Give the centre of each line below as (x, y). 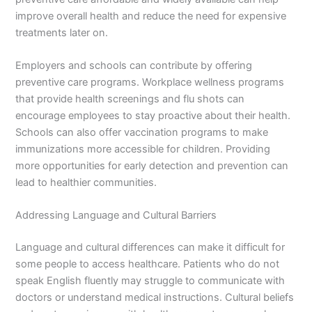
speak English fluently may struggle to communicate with (150, 281)
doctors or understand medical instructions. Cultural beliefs (155, 298)
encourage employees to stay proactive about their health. (153, 115)
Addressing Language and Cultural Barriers (116, 216)
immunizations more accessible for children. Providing (143, 149)
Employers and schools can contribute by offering (134, 65)
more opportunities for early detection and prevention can (152, 165)
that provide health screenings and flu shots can (130, 99)
